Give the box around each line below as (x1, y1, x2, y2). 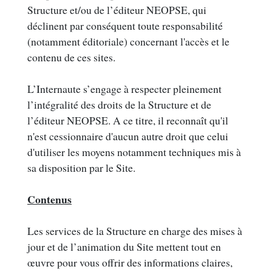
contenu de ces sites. (27, 50, 115, 65)
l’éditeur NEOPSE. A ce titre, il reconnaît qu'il (27, 113, 228, 128)
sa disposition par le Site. (27, 160, 135, 175)
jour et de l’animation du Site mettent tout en (27, 239, 221, 254)
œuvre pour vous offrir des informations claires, (27, 255, 233, 270)
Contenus (27, 191, 72, 208)
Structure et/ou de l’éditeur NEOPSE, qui (27, 2, 206, 18)
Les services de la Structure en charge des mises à (27, 223, 242, 239)
